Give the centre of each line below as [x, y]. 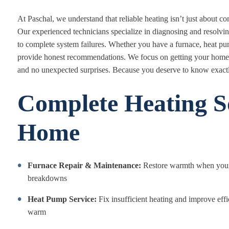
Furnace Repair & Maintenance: [84, 165]
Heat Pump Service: [62, 199]
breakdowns [47, 178]
